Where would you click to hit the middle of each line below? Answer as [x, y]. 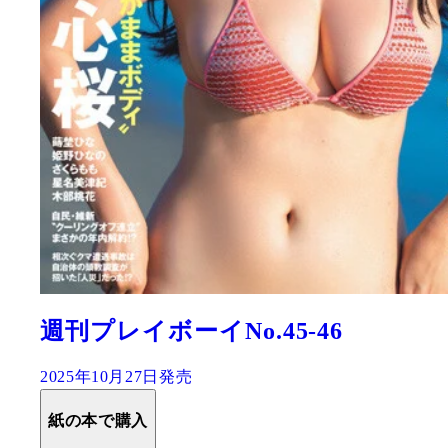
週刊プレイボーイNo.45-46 [192, 331]
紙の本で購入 [98, 421]
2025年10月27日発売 [116, 377]
